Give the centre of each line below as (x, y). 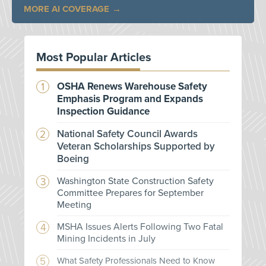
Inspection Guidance (103, 112)
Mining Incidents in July (106, 239)
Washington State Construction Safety (135, 181)
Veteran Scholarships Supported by (136, 147)
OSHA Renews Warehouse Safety (132, 87)
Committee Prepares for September (130, 193)
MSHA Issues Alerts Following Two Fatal (140, 227)
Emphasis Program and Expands (130, 99)
